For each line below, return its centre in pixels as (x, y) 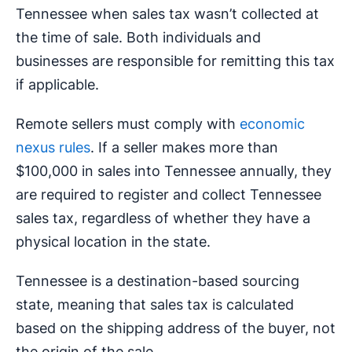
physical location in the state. (113, 242)
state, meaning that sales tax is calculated (155, 305)
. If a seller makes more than (184, 148)
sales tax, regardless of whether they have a (163, 218)
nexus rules (53, 148)
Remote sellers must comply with (128, 124)
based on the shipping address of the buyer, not (176, 328)
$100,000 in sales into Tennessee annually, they (174, 171)
